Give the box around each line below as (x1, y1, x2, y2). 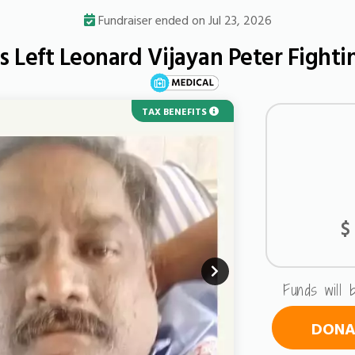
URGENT (179, 104, 219, 118)
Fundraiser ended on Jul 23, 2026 (97, 10, 272, 29)
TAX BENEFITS (142, 104, 209, 118)
